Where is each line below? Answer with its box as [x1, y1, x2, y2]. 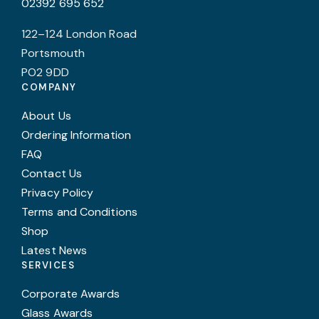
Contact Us [21, 165, 82, 181]
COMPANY [21, 80, 77, 93]
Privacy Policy [21, 184, 94, 200]
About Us [21, 108, 71, 123]
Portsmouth [21, 45, 85, 61]
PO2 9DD [21, 64, 69, 80]
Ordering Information [21, 127, 131, 142]
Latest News [21, 242, 88, 258]
